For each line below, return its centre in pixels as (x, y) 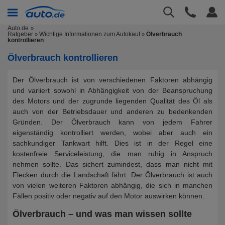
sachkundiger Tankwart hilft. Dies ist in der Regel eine (113, 143)
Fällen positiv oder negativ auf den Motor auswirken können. (108, 196)
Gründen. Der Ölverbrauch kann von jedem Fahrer (113, 122)
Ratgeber (20, 34)
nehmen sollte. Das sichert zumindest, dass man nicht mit (113, 164)
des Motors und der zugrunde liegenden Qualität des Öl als (113, 101)
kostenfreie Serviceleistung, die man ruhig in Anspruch (113, 154)
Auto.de (18, 28)
